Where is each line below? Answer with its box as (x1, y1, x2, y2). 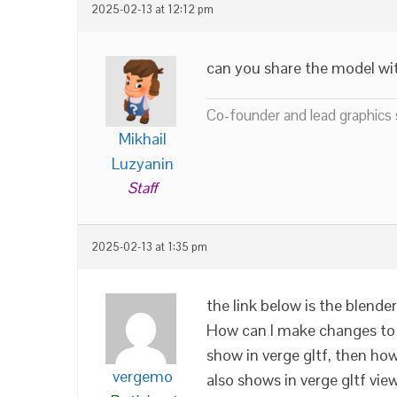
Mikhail (118, 128, 167, 149)
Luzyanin (111, 152, 174, 174)
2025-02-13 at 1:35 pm (91, 239, 207, 254)
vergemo (112, 365, 173, 386)
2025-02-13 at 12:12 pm (91, 2, 214, 17)
